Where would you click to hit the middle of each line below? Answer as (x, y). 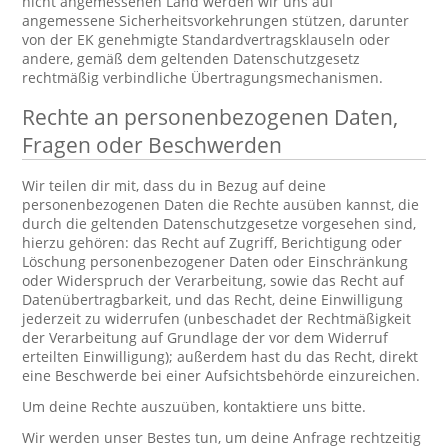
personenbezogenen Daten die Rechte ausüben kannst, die (221, 204)
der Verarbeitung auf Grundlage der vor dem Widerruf (205, 337)
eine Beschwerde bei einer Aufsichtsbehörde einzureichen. (221, 375)
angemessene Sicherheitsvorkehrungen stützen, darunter (216, 20)
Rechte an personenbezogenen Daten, (210, 117)
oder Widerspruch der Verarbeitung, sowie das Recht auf (213, 280)
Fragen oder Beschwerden (152, 145)
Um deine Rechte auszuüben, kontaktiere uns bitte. (194, 406)
